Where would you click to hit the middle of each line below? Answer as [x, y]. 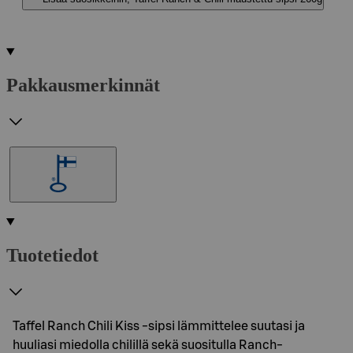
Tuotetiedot [52, 255]
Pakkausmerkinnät [83, 85]
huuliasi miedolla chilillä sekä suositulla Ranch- [148, 345]
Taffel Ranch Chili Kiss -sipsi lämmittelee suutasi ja [159, 326]
